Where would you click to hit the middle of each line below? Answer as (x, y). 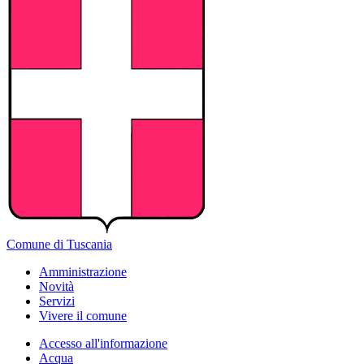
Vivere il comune (83, 316)
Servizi (57, 301)
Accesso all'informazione (103, 343)
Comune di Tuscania (59, 244)
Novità (56, 286)
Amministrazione (83, 272)
